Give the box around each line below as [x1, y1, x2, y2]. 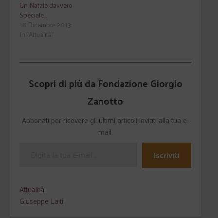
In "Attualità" [19, 28, 54, 40]
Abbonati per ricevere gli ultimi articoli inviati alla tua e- [22, 113, 189, 127]
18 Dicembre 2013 [19, 18, 71, 31]
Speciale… [19, 9, 47, 21]
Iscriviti [154, 148, 180, 162]
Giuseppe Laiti [19, 194, 63, 207]
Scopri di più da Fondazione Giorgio [28, 74, 182, 92]
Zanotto [88, 92, 123, 109]
